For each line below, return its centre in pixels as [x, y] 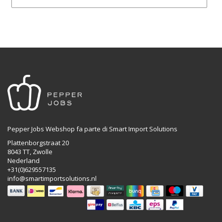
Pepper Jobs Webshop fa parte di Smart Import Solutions [92, 129]
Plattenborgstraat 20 [38, 143]
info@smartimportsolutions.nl [52, 179]
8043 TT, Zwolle [30, 152]
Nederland [24, 161]
